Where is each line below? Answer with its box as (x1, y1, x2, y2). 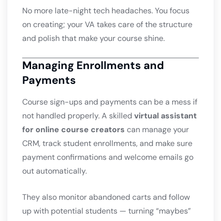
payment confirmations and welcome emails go (22, 152, 193, 163)
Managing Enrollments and (22, 58, 164, 73)
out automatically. (22, 166, 87, 177)
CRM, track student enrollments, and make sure (22, 138, 192, 149)
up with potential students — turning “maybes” (22, 206, 191, 217)
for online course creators (22, 124, 125, 135)
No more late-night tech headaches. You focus (22, 5, 189, 16)
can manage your (125, 124, 189, 135)
